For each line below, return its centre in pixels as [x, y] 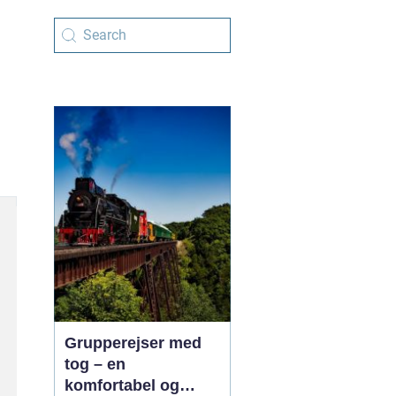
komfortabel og [122, 385]
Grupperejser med [133, 343]
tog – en [95, 364]
